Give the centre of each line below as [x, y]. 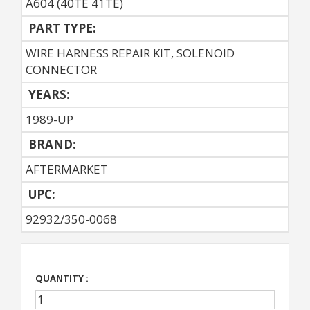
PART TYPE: [61, 28]
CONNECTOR [61, 69]
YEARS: [48, 94]
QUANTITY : [62, 278]
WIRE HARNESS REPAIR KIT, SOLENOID [130, 53]
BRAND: [51, 144]
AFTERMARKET [67, 169]
